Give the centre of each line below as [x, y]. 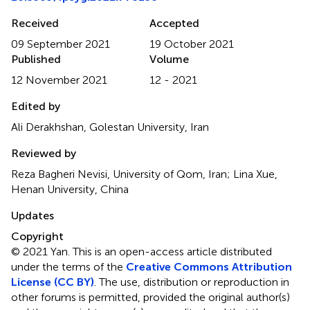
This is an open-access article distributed [172, 251]
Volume [169, 59]
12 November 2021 [59, 80]
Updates [33, 215]
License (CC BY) [53, 282]
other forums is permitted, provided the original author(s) [151, 297]
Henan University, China [70, 189]
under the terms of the [69, 266]
